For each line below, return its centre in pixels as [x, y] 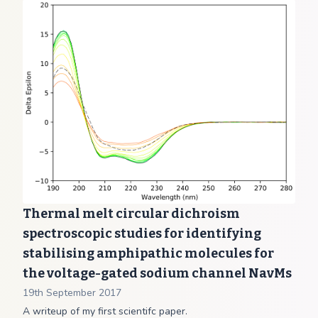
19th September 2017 [72, 293]
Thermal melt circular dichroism [131, 214]
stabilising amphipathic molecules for [148, 253]
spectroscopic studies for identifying [142, 234]
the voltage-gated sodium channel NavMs [157, 273]
